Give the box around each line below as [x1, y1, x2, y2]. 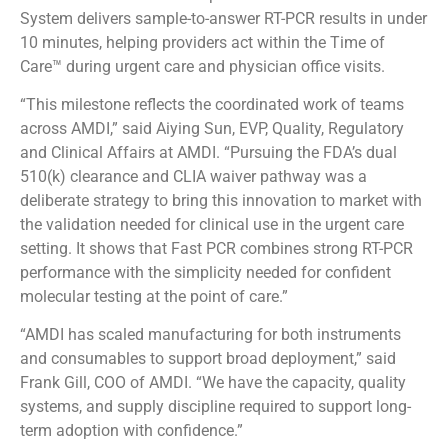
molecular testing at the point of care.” [20, 286, 288, 306]
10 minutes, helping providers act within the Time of [20, 32, 385, 52]
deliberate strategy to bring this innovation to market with [20, 190, 422, 210]
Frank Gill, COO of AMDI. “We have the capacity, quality [20, 373, 406, 393]
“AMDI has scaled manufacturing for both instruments [20, 325, 401, 345]
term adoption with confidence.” [20, 421, 243, 441]
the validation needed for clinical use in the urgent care [20, 214, 404, 234]
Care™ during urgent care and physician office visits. [20, 56, 385, 76]
